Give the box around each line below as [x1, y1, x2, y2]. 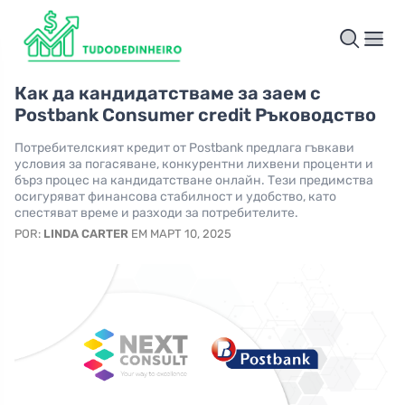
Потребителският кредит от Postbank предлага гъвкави [14, 140, 354, 156]
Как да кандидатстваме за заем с [14, 82, 321, 105]
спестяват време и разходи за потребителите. [14, 205, 298, 221]
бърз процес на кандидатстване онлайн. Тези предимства [14, 173, 373, 189]
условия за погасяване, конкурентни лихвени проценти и [14, 156, 373, 173]
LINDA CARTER [43, 227, 128, 241]
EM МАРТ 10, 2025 [128, 227, 231, 241]
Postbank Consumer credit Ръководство [14, 104, 376, 127]
